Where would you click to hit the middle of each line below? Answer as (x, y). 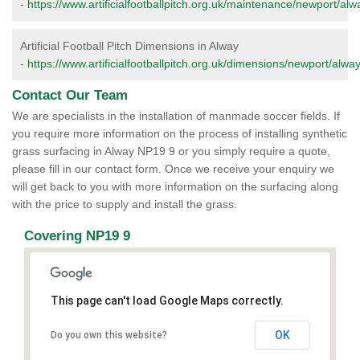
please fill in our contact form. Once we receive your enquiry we (173, 169)
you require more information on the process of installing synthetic (180, 133)
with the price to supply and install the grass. (125, 204)
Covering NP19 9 (77, 236)
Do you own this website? (108, 335)
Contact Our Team (70, 95)
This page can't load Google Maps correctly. (167, 301)
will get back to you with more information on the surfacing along (175, 186)
